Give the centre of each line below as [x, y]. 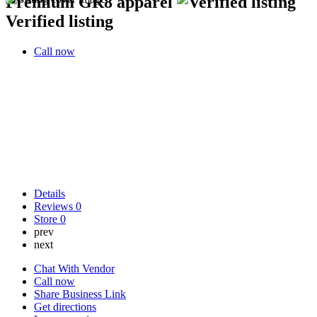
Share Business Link [80, 294]
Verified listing [59, 21]
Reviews [55, 206]
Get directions [65, 307]
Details [50, 194]
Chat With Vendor [74, 269]
